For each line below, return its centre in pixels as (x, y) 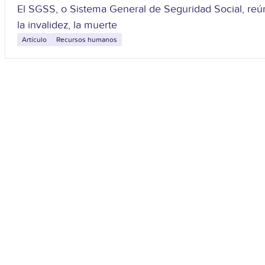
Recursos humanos (87, 40)
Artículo (34, 40)
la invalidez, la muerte (67, 25)
